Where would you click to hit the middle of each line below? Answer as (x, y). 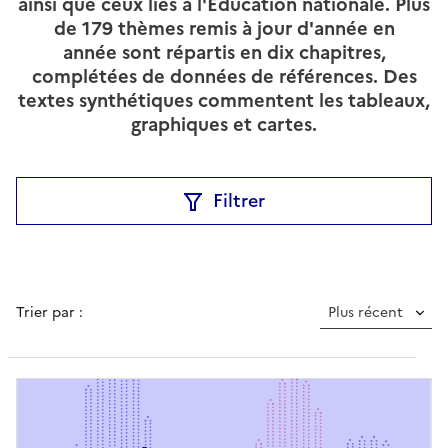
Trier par (47, 313)
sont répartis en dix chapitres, (251, 53)
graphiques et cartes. (224, 125)
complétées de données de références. (207, 77)
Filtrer (238, 201)
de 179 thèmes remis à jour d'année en (224, 29)
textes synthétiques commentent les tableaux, (224, 101)
